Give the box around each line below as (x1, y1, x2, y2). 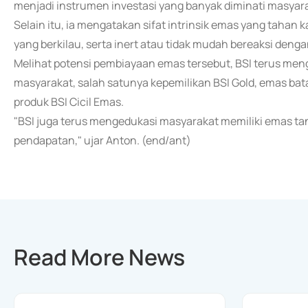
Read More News (14, 242, 185, 272)
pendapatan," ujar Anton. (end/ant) (14, 133, 191, 148)
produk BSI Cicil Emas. (14, 94, 124, 109)
